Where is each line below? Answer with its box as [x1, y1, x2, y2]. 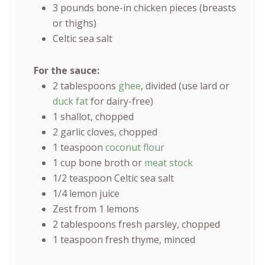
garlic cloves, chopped [57, 125, 157, 139]
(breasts [196, 1, 236, 15]
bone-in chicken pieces [96, 1, 197, 15]
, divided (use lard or [140, 79, 230, 93]
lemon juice [66, 187, 119, 201]
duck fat [52, 95, 88, 108]
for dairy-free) [88, 95, 153, 108]
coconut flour [105, 141, 164, 154]
